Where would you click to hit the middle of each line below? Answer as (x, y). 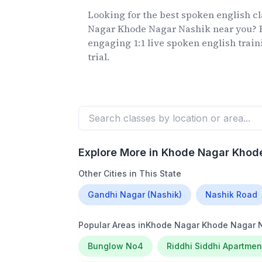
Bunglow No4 (116, 246)
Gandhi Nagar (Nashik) (135, 194)
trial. (99, 57)
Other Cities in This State (130, 173)
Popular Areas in (112, 225)
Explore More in (120, 152)
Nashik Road (232, 194)
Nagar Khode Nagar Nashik (149, 29)
